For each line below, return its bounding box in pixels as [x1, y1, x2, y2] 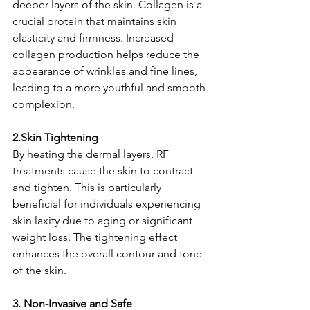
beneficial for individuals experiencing [12, 197, 203, 210]
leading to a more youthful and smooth [12, 80, 208, 94]
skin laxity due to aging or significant [12, 213, 195, 227]
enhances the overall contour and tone [12, 246, 205, 260]
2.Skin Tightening [12, 130, 98, 144]
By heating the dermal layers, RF [12, 147, 172, 161]
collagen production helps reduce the [12, 47, 202, 61]
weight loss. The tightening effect [12, 230, 180, 244]
